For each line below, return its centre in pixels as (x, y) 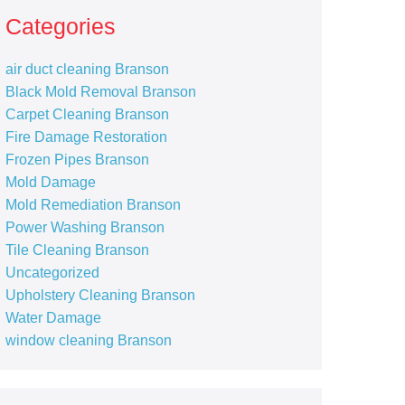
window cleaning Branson (88, 340)
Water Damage (53, 318)
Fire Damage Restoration (86, 137)
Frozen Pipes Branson (77, 160)
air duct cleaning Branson (87, 69)
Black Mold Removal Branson (100, 92)
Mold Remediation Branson (93, 205)
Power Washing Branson (85, 227)
